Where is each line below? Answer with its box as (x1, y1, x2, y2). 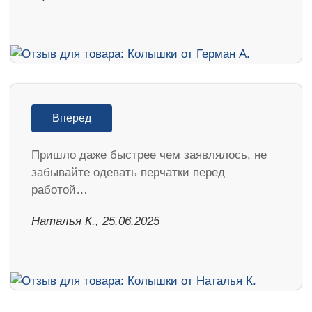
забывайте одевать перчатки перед (31, 165, 225, 179)
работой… (31, 182, 88, 196)
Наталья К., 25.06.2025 (31, 214, 159, 228)
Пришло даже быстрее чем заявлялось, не (31, 148, 267, 162)
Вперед (52, 111, 91, 124)
